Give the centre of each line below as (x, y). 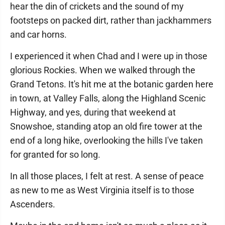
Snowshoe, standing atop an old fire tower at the (106, 126)
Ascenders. (33, 204)
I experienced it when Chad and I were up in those (109, 56)
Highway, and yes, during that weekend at (93, 112)
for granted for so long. (55, 154)
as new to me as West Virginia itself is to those (102, 190)
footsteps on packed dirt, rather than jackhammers (111, 20)
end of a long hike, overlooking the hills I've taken (106, 140)
